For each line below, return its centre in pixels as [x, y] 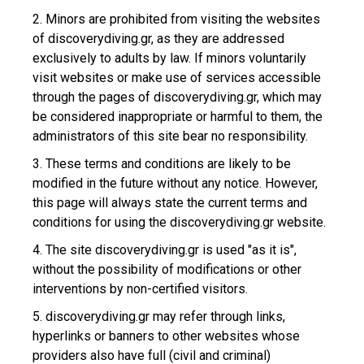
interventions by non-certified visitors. [140, 289]
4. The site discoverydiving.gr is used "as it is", [165, 250]
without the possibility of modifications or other [167, 269]
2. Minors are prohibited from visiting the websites [176, 19]
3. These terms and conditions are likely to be [162, 164]
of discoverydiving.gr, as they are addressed [158, 39]
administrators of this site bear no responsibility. [170, 136]
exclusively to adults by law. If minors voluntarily [169, 58]
